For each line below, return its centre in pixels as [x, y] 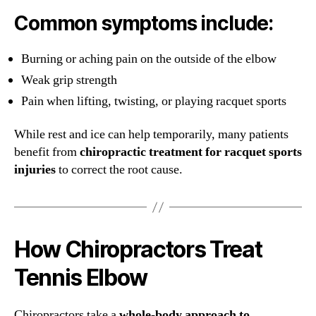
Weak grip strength [69, 80]
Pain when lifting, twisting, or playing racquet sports [154, 101]
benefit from [47, 152]
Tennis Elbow [81, 278]
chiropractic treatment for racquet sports [191, 152]
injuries [35, 170]
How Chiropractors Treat [138, 250]
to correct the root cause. [119, 170]
